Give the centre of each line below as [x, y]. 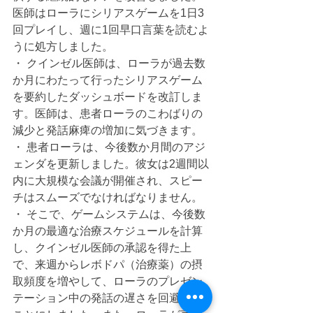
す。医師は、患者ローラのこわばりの [108, 114]
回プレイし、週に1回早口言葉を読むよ [111, 30]
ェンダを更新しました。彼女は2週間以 [111, 164]
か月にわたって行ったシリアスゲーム [108, 80]
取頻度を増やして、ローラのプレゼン [108, 282]
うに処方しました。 [63, 47]
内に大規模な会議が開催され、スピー [108, 181]
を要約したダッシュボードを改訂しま [108, 97]
